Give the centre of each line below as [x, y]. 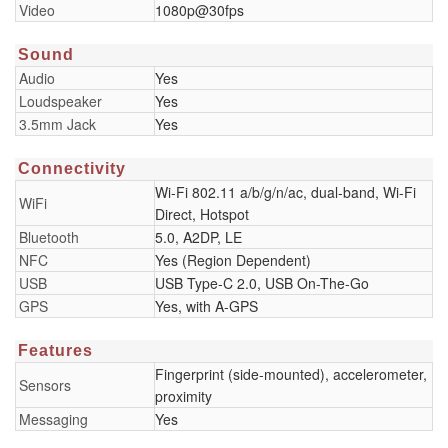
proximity [183, 396]
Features [55, 350]
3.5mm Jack [57, 124]
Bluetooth [49, 237]
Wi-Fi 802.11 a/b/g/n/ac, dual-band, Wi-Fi [285, 192]
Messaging [53, 419]
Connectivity [72, 168]
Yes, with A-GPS [206, 306]
